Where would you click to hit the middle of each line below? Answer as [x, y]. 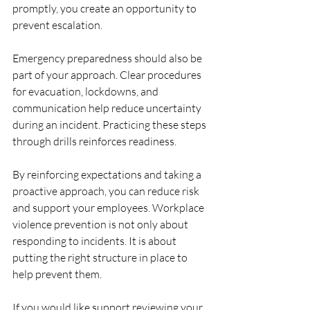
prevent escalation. [57, 25]
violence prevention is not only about [101, 224]
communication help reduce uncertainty [108, 108]
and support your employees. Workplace [109, 208]
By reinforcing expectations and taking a [108, 174]
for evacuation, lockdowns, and [86, 91]
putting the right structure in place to [101, 257]
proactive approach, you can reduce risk [107, 191]
